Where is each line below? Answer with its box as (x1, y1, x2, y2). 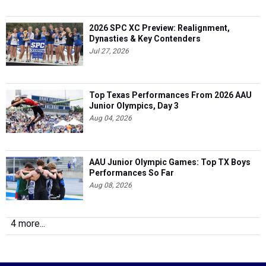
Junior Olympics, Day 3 (89, 101, 179, 110)
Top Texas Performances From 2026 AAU (89, 90, 252, 100)
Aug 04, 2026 (89, 114, 132, 122)
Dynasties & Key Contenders (89, 34, 201, 43)
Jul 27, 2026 (89, 47, 129, 55)
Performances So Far (89, 168, 174, 178)
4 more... (11, 218, 45, 229)
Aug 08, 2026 (89, 181, 132, 189)
